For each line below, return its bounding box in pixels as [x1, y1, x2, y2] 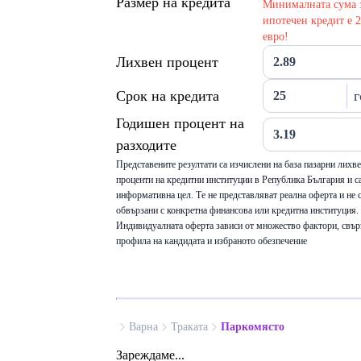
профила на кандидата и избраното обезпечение [116, 235, 307, 247]
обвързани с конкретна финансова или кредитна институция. [116, 205, 359, 216]
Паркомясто [221, 321, 284, 334]
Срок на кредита [116, 87, 219, 104]
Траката [171, 321, 208, 334]
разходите [116, 137, 176, 153]
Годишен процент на [116, 115, 244, 131]
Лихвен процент [116, 53, 218, 70]
